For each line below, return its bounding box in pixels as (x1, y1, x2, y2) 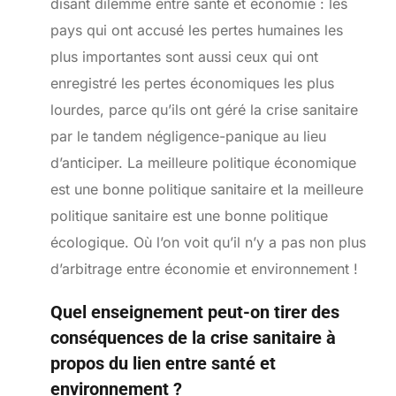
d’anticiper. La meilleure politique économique (49, 153, 356, 171)
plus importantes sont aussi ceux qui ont (49, 47, 318, 65)
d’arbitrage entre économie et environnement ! (49, 259, 358, 278)
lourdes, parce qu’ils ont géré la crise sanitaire (49, 100, 358, 118)
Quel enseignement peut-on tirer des (49, 301, 339, 323)
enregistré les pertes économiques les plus (49, 73, 334, 92)
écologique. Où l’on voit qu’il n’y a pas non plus (49, 232, 366, 251)
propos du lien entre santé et (49, 352, 276, 374)
